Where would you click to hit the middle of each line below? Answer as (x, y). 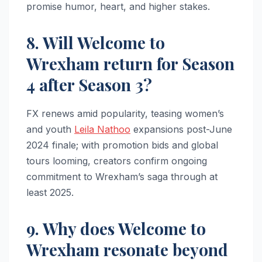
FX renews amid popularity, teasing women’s (125, 113)
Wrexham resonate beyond (127, 249)
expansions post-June (181, 129)
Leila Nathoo (102, 129)
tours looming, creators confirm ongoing (117, 161)
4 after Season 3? (89, 85)
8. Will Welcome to (96, 43)
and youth (50, 129)
